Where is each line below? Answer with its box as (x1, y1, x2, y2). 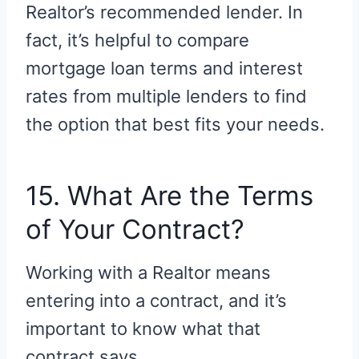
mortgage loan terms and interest (26, 58, 303, 79)
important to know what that (26, 318, 260, 340)
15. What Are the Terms (26, 179, 313, 212)
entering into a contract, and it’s (26, 290, 287, 312)
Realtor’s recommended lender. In (26, 2, 303, 23)
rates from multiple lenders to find (26, 86, 307, 107)
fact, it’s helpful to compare (26, 30, 249, 51)
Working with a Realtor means (26, 262, 271, 284)
